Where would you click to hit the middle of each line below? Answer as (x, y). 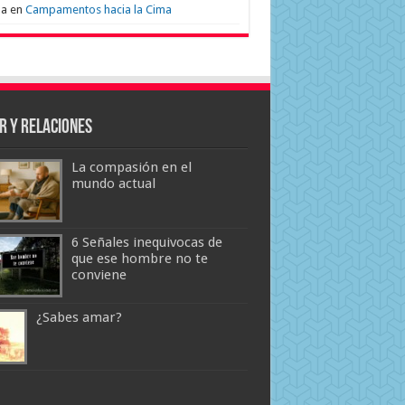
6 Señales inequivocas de (146, 243)
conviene (99, 275)
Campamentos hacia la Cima (98, 9)
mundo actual (113, 184)
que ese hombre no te (139, 259)
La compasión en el (131, 167)
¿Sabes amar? (79, 318)
